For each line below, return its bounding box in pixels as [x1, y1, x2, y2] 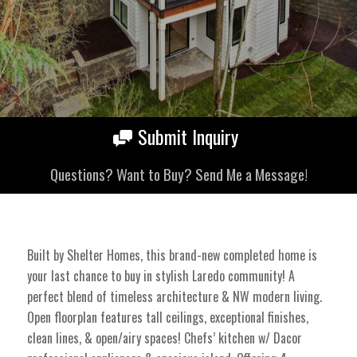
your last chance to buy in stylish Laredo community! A [26, 266, 295, 286]
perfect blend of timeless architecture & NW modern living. [26, 287, 322, 307]
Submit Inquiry [138, 122, 238, 151]
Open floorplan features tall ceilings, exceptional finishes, [26, 308, 308, 328]
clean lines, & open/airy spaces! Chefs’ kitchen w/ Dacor [26, 328, 302, 348]
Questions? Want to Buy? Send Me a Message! [49, 162, 308, 186]
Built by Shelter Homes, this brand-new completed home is [26, 245, 317, 265]
